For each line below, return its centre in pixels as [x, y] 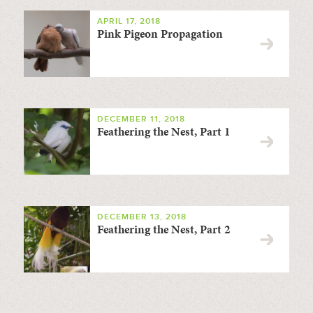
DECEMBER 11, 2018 [141, 119]
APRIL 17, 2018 [129, 21]
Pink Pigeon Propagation [160, 33]
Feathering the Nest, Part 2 [163, 229]
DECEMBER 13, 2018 [141, 217]
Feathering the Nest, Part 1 [163, 131]
